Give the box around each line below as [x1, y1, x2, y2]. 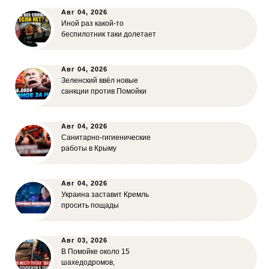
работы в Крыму [61, 144, 116, 153]
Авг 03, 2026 [61, 237, 107, 244]
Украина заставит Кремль [61, 190, 149, 199]
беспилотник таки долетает [61, 30, 156, 39]
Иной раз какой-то [61, 19, 124, 28]
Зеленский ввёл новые [61, 76, 138, 85]
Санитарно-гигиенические [61, 133, 151, 142]
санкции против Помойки [61, 87, 147, 96]
